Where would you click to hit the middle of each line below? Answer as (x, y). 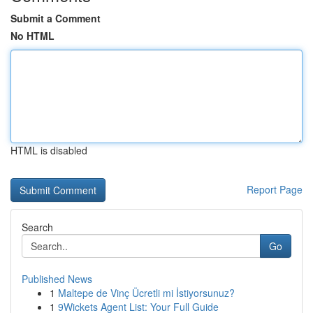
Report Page (275, 189)
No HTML (32, 36)
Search (37, 227)
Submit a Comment (56, 18)
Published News (57, 279)
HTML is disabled (49, 150)
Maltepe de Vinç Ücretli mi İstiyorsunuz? (146, 293)
